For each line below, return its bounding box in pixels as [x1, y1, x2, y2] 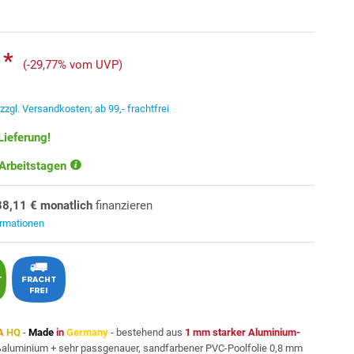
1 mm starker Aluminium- [185, 326, 301, 338]
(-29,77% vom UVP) [23, 58, 123, 72]
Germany [66, 326, 109, 338]
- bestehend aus [108, 326, 186, 338]
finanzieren [92, 198, 153, 213]
